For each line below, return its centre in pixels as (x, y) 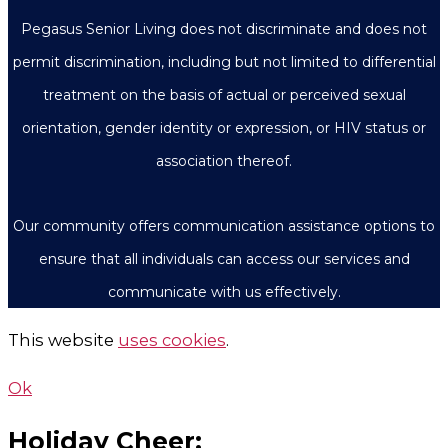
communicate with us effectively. (224, 291)
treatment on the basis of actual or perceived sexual (224, 94)
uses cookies (172, 340)
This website (63, 340)
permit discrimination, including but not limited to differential (224, 61)
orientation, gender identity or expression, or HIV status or (224, 127)
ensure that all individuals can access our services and (224, 258)
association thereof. (224, 160)
